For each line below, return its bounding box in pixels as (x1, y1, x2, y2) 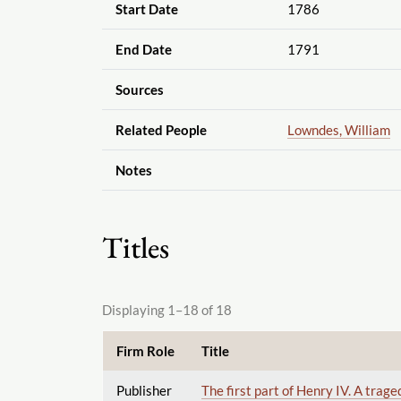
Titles (102, 228, 169, 268)
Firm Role (115, 342, 175, 359)
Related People (115, 122, 207, 139)
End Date (115, 41, 172, 58)
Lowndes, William (286, 122, 390, 139)
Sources (115, 81, 164, 98)
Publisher (115, 381, 172, 398)
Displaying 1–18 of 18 (102, 302, 232, 319)
